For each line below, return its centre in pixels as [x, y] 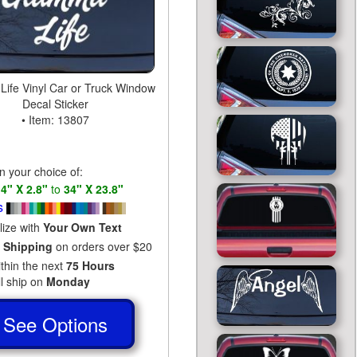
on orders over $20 [102, 246]
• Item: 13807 [55, 119]
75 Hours [90, 265]
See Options [55, 324]
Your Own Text [82, 227]
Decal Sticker [55, 103]
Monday [68, 281]
